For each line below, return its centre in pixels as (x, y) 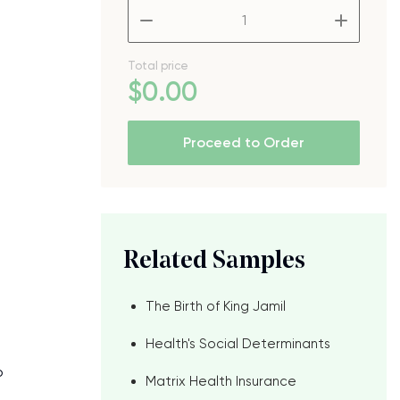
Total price (158, 66)
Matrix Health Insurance (221, 381)
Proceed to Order (244, 142)
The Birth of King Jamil (216, 306)
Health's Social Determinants (238, 344)
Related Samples (214, 262)
